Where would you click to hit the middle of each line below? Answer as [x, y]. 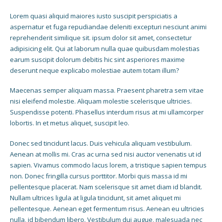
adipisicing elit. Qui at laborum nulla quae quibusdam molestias [105, 48]
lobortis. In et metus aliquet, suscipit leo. [70, 123]
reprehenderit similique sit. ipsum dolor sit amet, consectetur [101, 37]
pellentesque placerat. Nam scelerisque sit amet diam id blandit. [106, 187]
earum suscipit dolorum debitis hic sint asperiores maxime [97, 59]
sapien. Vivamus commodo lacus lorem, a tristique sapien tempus [108, 165]
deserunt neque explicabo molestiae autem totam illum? [94, 70]
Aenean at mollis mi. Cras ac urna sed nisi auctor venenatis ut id [106, 154]
